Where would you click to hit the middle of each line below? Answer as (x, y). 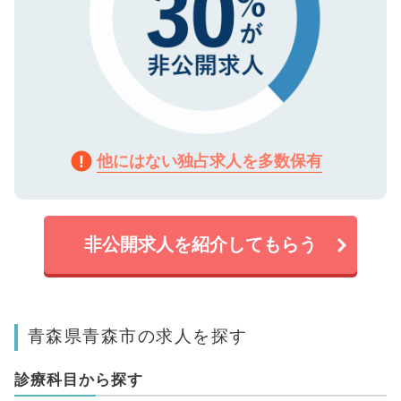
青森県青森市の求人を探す (137, 336)
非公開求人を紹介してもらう (200, 245)
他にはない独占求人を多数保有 (209, 161)
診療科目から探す (78, 380)
